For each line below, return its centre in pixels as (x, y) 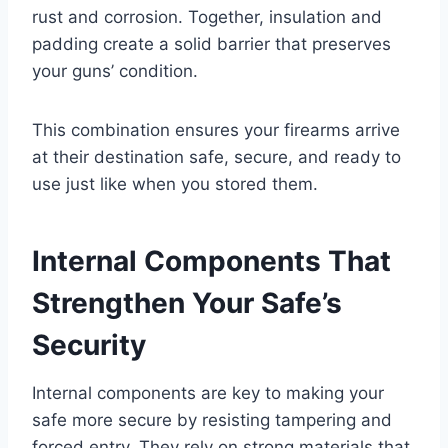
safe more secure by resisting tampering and (212, 420)
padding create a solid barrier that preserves (211, 44)
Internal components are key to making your (208, 393)
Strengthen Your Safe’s (187, 303)
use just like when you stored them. (175, 184)
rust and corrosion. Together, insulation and (207, 17)
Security (89, 345)
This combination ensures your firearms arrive (216, 130)
